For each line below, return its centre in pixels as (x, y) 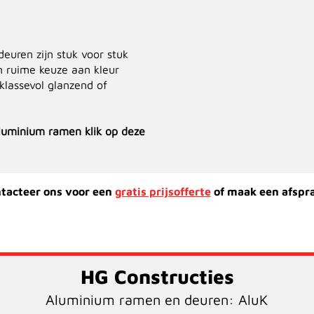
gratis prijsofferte (163, 191)
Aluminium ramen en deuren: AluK (157, 300)
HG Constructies (157, 277)
